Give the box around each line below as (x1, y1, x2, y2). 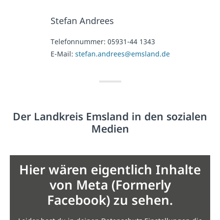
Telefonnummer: (50, 37, 108, 47)
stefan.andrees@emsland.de (75, 49, 170, 59)
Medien (91, 121, 129, 136)
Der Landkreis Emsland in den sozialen (13, 109, 207, 124)
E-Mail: (50, 49, 75, 59)
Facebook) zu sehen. (47, 191, 173, 209)
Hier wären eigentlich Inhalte (19, 161, 201, 179)
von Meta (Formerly (49, 176, 171, 194)
